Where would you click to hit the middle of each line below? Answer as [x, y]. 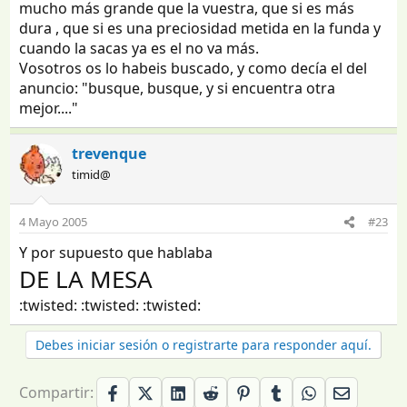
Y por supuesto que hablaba [116, 252]
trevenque [109, 153]
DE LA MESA [86, 278]
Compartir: [57, 392]
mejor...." [49, 108]
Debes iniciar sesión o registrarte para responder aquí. [203, 344]
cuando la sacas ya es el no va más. [139, 48]
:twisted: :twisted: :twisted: [110, 305]
